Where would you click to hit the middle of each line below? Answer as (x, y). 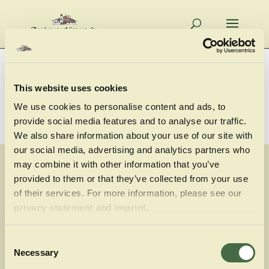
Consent (21, 240)
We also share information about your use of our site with (133, 135)
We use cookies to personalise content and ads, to (120, 107)
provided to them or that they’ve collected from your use (131, 179)
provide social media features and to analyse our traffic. (130, 121)
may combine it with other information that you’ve (117, 164)
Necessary (36, 252)
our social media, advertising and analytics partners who (132, 150)
